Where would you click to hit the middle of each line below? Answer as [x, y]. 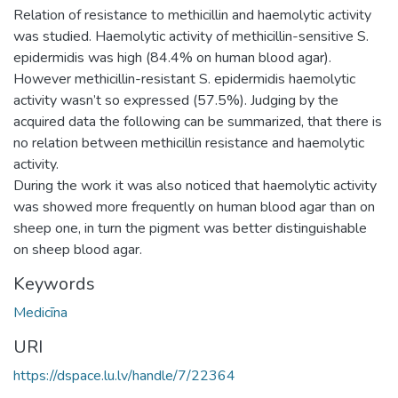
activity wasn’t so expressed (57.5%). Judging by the [176, 100]
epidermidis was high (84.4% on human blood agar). [172, 57]
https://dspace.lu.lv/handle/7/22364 [124, 375]
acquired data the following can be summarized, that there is [198, 121]
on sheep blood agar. [78, 249]
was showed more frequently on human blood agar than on [194, 207]
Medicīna [40, 312]
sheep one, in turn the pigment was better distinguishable [190, 228]
